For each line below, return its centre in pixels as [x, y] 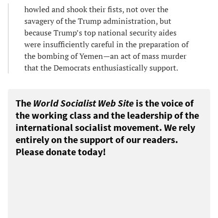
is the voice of [164, 103]
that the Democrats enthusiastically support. [101, 67]
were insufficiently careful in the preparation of [106, 44]
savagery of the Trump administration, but [98, 21]
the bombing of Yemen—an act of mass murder [105, 56]
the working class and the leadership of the [107, 115]
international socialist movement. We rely [105, 127]
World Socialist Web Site [83, 103]
